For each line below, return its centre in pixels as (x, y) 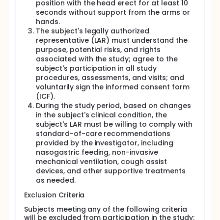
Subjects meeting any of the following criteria (106, 209)
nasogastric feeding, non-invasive (97, 152)
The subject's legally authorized (93, 31)
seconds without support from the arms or (113, 12)
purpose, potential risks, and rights (98, 50)
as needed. (56, 180)
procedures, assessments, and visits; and (110, 78)
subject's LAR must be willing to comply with (114, 124)
